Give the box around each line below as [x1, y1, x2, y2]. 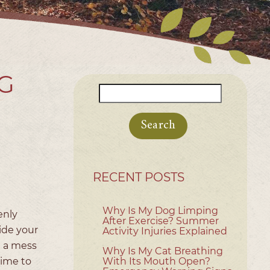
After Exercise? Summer [102, 215, 219, 227]
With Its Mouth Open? [102, 255, 210, 267]
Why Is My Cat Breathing [102, 245, 223, 257]
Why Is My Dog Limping [102, 204, 218, 216]
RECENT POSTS [93, 169, 184, 184]
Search [98, 84, 131, 96]
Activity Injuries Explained [102, 225, 227, 237]
